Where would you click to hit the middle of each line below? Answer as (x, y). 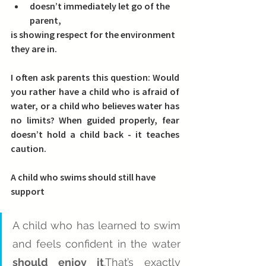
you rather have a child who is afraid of (95, 92)
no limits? (35, 120)
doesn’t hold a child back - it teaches (95, 134)
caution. (28, 149)
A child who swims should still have (84, 177)
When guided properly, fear (119, 120)
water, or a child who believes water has (95, 106)
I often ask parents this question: (82, 77)
